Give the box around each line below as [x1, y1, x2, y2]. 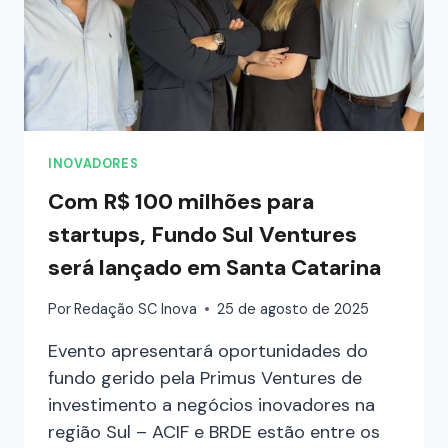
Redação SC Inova [74, 299, 198, 318]
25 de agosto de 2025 [217, 299, 370, 318]
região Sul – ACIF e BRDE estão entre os [48, 419, 380, 444]
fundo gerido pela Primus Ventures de [48, 365, 362, 390]
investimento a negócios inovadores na [48, 392, 375, 417]
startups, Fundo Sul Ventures [48, 220, 357, 250]
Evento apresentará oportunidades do [48, 338, 368, 363]
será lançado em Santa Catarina [48, 253, 381, 283]
